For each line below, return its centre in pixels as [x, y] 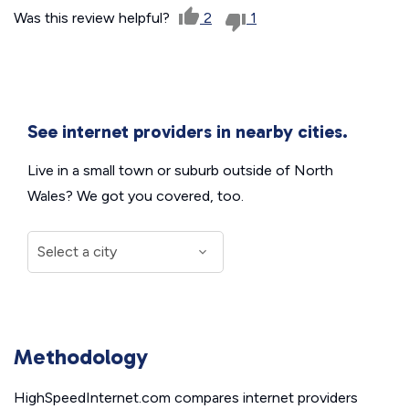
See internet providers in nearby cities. [188, 131]
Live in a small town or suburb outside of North [180, 170]
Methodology [81, 356]
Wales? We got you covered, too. [136, 195]
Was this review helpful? [94, 17]
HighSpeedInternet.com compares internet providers [186, 397]
